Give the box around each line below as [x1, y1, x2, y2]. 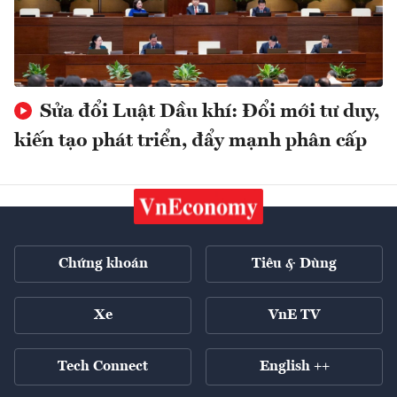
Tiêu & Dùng [252, 257, 337, 272]
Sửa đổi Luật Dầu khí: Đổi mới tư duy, [35, 102, 379, 122]
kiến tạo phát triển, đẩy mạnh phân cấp [14, 131, 367, 152]
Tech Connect [58, 360, 148, 375]
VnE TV [269, 308, 320, 323]
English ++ [259, 360, 330, 375]
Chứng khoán [58, 257, 148, 272]
